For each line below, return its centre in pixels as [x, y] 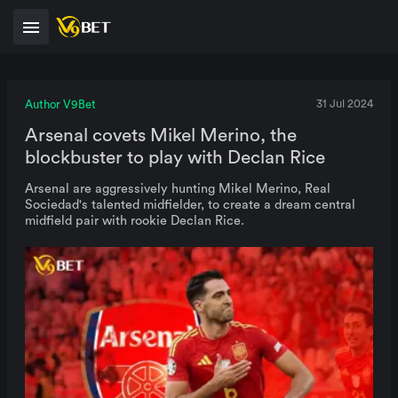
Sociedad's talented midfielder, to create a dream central [190, 205]
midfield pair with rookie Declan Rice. [135, 221]
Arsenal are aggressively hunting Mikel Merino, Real [178, 189]
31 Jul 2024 [345, 104]
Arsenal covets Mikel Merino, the [161, 135]
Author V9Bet [60, 104]
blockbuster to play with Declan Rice [175, 158]
